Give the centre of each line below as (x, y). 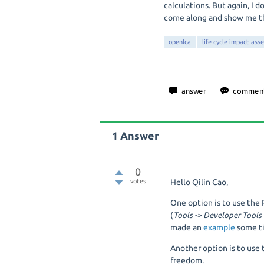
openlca (180, 42)
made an (187, 227)
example (220, 227)
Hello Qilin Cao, (199, 182)
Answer (138, 136)
